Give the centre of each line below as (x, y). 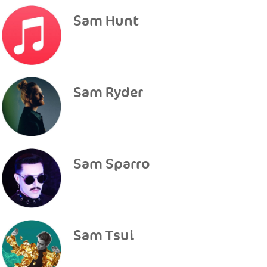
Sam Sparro (111, 164)
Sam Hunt (106, 21)
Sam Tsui (103, 236)
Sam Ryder (108, 93)
